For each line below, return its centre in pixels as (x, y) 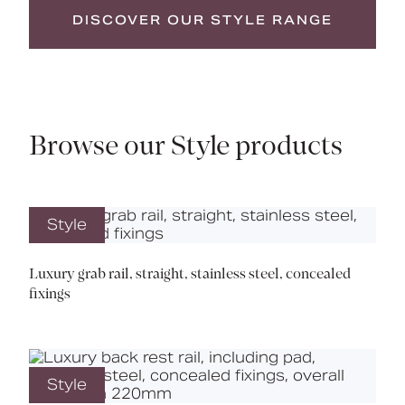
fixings (50, 294)
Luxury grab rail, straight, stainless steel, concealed (190, 274)
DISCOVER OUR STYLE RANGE (202, 19)
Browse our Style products (186, 147)
